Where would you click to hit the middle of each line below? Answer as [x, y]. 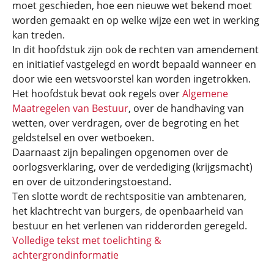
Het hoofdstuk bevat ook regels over [97, 94]
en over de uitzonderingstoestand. [92, 182]
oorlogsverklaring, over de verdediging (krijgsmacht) [132, 167]
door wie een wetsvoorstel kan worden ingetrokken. [131, 79]
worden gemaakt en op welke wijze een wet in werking [136, 20]
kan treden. [39, 35]
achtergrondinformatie [65, 255]
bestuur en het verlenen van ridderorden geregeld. [130, 226]
